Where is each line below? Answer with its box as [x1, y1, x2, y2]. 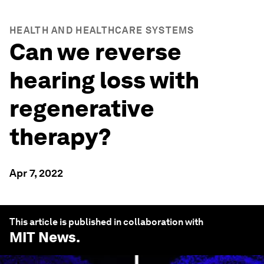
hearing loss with [9, 66, 199, 94]
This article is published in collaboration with [9, 216, 203, 227]
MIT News [9, 229, 76, 246]
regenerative [9, 94, 154, 123]
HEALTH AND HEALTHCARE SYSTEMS [9, 25, 194, 36]
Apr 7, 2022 [9, 167, 63, 179]
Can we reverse [9, 38, 181, 66]
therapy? [9, 123, 111, 151]
